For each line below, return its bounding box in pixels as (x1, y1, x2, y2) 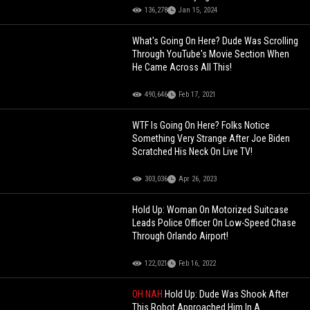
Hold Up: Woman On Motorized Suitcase (132, 203, 289, 215)
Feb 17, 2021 (179, 89, 217, 99)
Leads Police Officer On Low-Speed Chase (132, 217, 297, 228)
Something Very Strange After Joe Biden (132, 132, 291, 144)
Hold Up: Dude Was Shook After (165, 288, 289, 300)
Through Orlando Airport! (132, 230, 229, 241)
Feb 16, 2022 (179, 258, 217, 268)
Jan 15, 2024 (179, 5, 218, 15)
